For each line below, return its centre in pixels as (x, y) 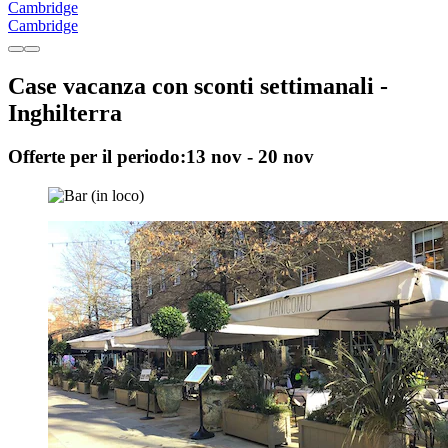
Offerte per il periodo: (97, 157)
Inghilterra (65, 112)
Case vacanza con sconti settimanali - (198, 85)
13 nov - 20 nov (250, 157)
